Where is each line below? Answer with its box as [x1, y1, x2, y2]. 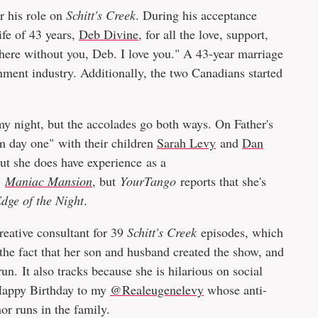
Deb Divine [79, 26, 138, 43]
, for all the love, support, [138, 26, 268, 43]
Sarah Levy [157, 134, 216, 152]
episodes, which [201, 224, 283, 241]
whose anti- [204, 281, 267, 299]
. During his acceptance [136, 6, 257, 24]
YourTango [120, 172, 180, 190]
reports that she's [180, 172, 266, 190]
